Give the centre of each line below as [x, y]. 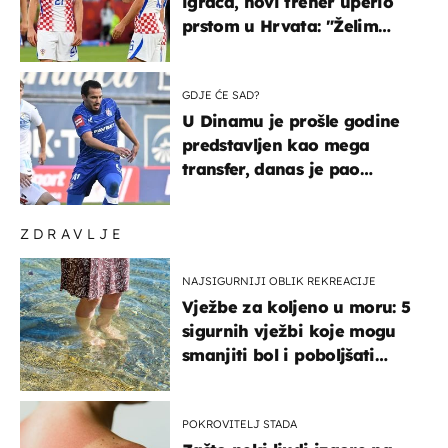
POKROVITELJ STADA [239, 423]
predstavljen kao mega [276, 144]
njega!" [211, 49]
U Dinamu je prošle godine [291, 120]
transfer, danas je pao [271, 168]
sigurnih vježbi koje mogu [289, 330]
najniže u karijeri [253, 192]
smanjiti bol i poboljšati [278, 354]
